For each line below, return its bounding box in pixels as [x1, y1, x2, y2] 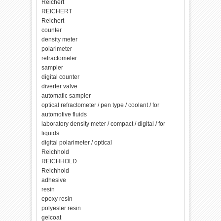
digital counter [41, 74, 80, 80]
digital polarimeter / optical [41, 139, 112, 146]
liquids [41, 130, 60, 137]
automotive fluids [41, 111, 87, 118]
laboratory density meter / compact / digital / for [41, 120, 166, 127]
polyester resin [41, 205, 81, 212]
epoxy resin [41, 195, 73, 202]
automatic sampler [41, 92, 91, 99]
